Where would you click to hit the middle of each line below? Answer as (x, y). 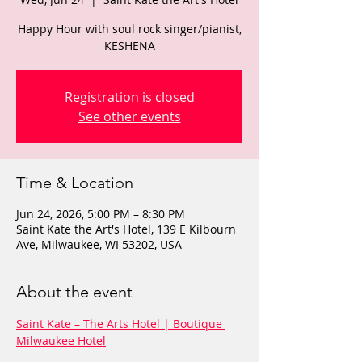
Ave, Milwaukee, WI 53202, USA (99, 244)
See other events (129, 116)
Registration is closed (129, 97)
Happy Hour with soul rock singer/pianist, (129, 29)
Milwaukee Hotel (61, 341)
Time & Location (75, 183)
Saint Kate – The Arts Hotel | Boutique (121, 324)
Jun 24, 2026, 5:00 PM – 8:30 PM (101, 214)
